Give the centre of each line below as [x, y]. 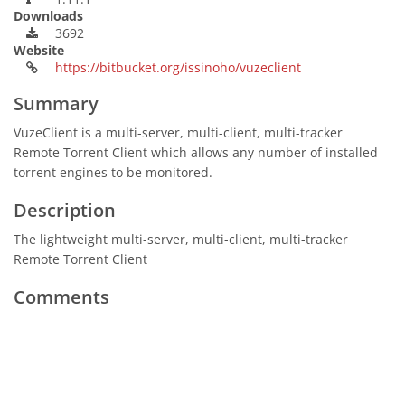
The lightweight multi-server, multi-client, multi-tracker [181, 239]
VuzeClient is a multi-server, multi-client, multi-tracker [178, 132]
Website [39, 50]
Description [65, 210]
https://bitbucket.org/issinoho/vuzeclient [178, 67]
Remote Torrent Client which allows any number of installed [196, 152]
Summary [56, 104]
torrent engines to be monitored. [113, 172]
